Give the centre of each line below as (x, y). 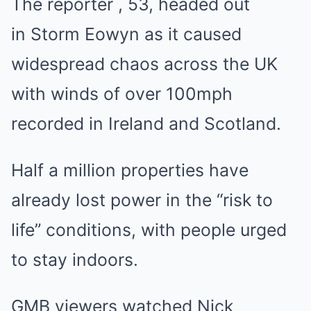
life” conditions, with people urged (149, 230)
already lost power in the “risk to (142, 200)
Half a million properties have (130, 170)
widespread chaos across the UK (144, 64)
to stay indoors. (75, 260)
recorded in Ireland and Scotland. (146, 124)
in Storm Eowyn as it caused (126, 34)
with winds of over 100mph (122, 94)
